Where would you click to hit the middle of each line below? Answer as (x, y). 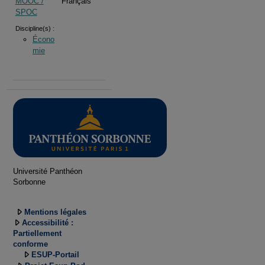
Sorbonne (29, 182)
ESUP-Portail (55, 255)
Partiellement (37, 234)
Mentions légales (55, 212)
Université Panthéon (48, 171)
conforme (30, 244)
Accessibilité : (48, 223)
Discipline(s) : (35, 28)
